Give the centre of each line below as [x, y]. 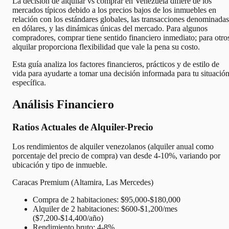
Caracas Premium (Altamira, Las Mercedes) [83, 182]
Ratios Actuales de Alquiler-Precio [83, 127]
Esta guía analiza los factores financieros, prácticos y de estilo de [116, 64]
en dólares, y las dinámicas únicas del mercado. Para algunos [110, 28]
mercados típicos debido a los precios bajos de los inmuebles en [114, 10]
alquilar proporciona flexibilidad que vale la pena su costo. [106, 47]
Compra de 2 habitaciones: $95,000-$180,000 [107, 200]
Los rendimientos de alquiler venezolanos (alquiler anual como [113, 147]
